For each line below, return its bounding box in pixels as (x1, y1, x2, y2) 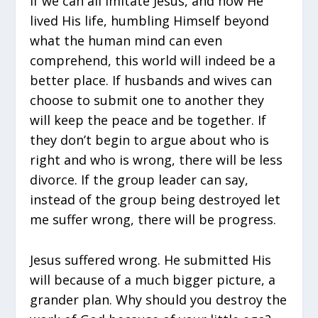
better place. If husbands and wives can (30, 71, 273, 89)
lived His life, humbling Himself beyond (30, 11, 270, 29)
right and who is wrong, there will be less (30, 150, 283, 168)
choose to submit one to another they (30, 91, 265, 109)
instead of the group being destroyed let (30, 190, 281, 208)
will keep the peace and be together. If (30, 111, 267, 128)
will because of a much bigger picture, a (30, 270, 276, 288)
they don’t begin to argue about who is (30, 131, 270, 148)
